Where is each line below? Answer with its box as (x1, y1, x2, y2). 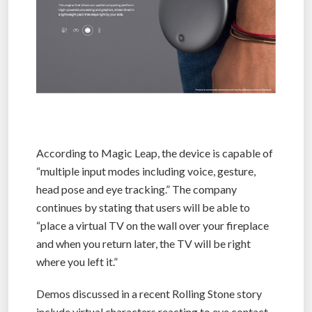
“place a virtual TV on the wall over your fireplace (36, 219, 269, 233)
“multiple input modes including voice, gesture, (36, 164, 256, 178)
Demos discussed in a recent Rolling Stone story (36, 287, 262, 301)
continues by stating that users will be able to (36, 201, 250, 214)
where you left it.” (36, 255, 118, 269)
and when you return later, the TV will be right (36, 237, 251, 251)
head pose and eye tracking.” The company (36, 182, 237, 196)
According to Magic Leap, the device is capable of (36, 146, 273, 160)
